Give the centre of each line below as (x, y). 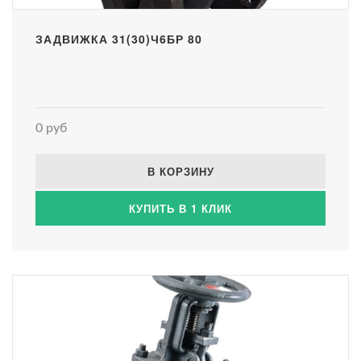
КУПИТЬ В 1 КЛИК (180, 208)
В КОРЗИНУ (180, 171)
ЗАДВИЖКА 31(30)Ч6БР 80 (119, 38)
